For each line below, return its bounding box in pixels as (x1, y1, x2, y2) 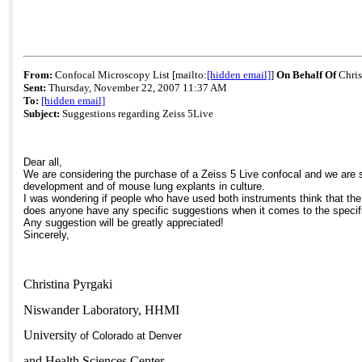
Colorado (92, 330, 134, 343)
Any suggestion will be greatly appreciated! (23, 217, 225, 229)
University (23, 328, 78, 343)
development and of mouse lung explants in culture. (23, 180, 266, 193)
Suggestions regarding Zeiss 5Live (60, 107, 214, 120)
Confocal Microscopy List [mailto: (53, 68, 208, 81)
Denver (149, 330, 183, 343)
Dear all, (23, 156, 63, 169)
